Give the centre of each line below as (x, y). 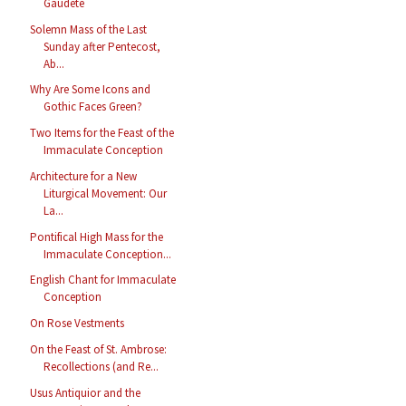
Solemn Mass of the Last (89, 29)
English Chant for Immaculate (103, 280)
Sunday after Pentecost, (102, 46)
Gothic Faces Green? (93, 107)
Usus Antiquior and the (86, 392)
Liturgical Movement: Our (106, 193)
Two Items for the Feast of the (102, 133)
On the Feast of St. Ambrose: (99, 349)
